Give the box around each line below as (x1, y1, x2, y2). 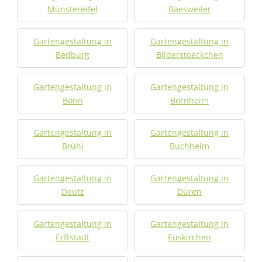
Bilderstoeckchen (156, 49, 223, 60)
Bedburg (56, 49, 89, 60)
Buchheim (170, 140, 209, 151)
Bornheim (170, 95, 209, 106)
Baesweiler (168, 4, 211, 15)
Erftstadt (56, 232, 89, 243)
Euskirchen (168, 232, 211, 243)
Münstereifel (47, 4, 98, 15)
